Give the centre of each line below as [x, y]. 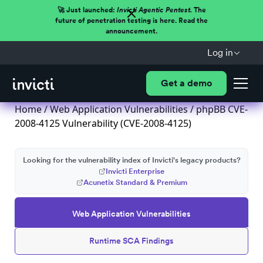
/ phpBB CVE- [218, 109]
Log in [220, 53]
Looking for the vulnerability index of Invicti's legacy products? [131, 160]
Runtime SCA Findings [131, 241]
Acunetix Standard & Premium [135, 182]
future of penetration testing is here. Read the [131, 21]
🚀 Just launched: [87, 10]
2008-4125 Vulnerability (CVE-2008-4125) [103, 123]
